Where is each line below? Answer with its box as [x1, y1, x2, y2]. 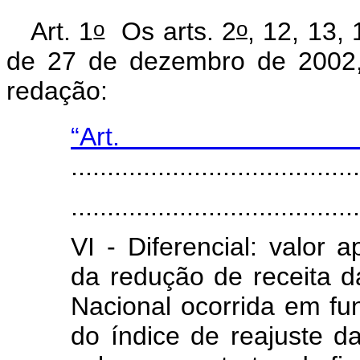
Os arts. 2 [104, 17, 236, 47]
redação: [6, 76, 108, 106]
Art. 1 [31, 17, 94, 47]
